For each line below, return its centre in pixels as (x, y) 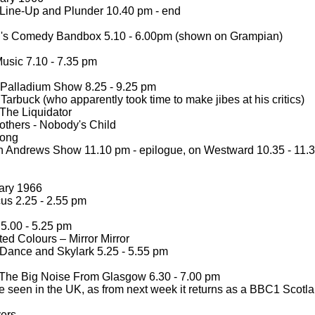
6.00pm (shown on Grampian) (207, 36)
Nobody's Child (76, 125)
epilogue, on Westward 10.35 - (214, 150)
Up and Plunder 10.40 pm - (92, 11)
